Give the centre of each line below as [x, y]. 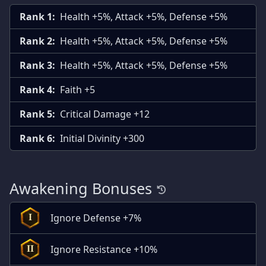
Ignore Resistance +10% [104, 249]
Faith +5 [77, 89]
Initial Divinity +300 [102, 138]
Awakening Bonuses [81, 188]
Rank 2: [37, 41]
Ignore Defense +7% [96, 218]
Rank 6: [37, 138]
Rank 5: [37, 114]
